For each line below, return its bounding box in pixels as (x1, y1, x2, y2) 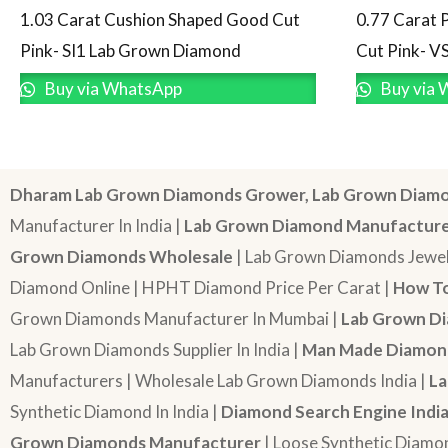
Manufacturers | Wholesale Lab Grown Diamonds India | (10, 369, 429, 391)
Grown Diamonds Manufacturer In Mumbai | (10, 307, 341, 329)
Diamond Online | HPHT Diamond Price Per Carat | (10, 276, 393, 298)
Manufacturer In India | (10, 214, 184, 236)
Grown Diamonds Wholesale (10, 245, 233, 267)
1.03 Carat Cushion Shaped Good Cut (20, 9, 300, 30)
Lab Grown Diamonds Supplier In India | (10, 338, 302, 360)
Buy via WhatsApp (41, 78, 182, 99)
